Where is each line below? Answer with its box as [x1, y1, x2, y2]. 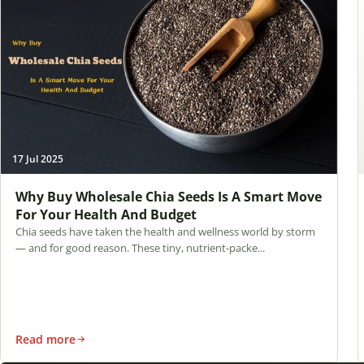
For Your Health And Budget [15, 205, 197, 223]
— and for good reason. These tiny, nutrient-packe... [15, 240, 265, 255]
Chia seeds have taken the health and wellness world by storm [15, 223, 315, 239]
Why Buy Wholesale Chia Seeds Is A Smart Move [15, 187, 322, 206]
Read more [15, 331, 76, 347]
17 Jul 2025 [11, 151, 63, 165]
